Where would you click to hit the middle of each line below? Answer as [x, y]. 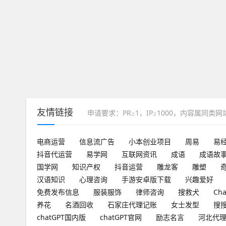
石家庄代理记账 [132, 204]
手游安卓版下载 [146, 179]
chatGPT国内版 [61, 217]
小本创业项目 [150, 141]
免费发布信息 [58, 192]
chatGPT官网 [121, 217]
